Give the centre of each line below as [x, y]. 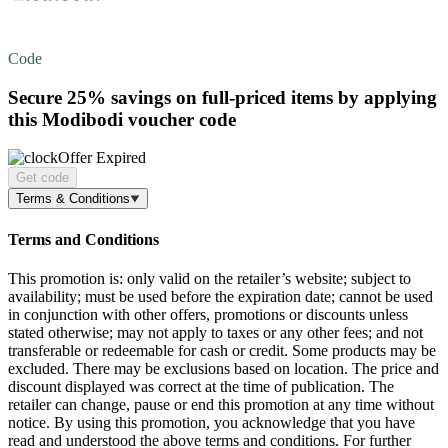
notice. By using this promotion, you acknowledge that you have [211, 422]
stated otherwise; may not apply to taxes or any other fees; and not [215, 332]
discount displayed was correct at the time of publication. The [201, 386]
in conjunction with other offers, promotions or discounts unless [208, 314]
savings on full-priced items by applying [271, 97]
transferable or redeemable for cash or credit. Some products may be [222, 350]
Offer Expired [102, 158]
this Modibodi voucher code [122, 119]
